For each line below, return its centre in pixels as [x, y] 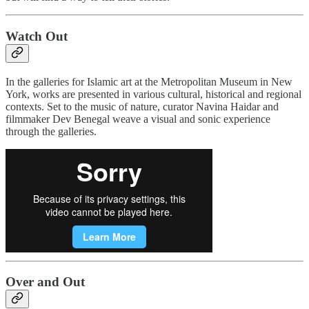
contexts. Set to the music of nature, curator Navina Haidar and [142, 106]
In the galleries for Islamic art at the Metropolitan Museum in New [149, 81]
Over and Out [45, 282]
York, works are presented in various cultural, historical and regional [153, 94]
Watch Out [37, 36]
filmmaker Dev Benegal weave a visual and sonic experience [138, 119]
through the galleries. [51, 131]
